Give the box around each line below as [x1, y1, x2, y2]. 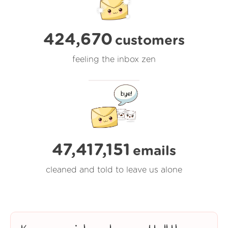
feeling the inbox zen [72, 55, 156, 64]
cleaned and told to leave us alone [46, 165, 182, 174]
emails [134, 144, 178, 158]
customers [115, 34, 185, 47]
